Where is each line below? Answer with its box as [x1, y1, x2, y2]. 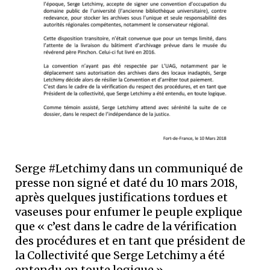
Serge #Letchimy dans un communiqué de [15, 162, 243, 176]
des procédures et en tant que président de [15, 234, 245, 248]
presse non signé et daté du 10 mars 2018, [15, 176, 237, 190]
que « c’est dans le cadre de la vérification [15, 219, 237, 234]
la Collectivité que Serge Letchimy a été [15, 248, 225, 263]
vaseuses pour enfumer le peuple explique [15, 205, 242, 219]
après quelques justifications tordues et [15, 190, 228, 205]
